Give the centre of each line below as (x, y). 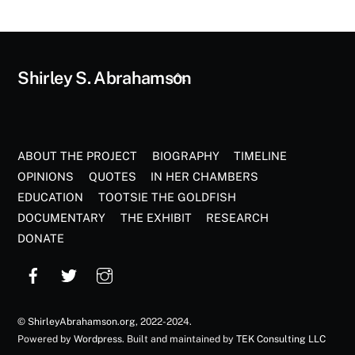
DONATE (41, 239)
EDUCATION (51, 197)
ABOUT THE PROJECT (78, 156)
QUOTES (112, 177)
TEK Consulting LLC (281, 339)
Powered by (46, 339)
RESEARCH (238, 218)
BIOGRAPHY (185, 156)
